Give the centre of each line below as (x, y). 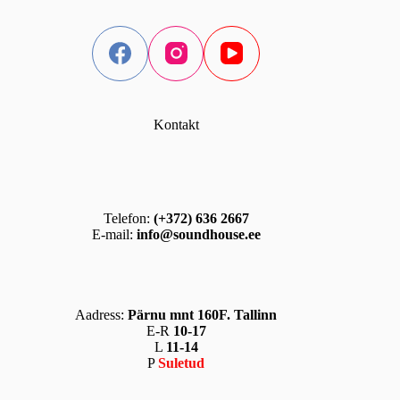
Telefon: (128, 218)
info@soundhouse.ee (198, 234)
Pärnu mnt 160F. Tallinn (203, 315)
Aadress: (102, 315)
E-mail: (112, 234)
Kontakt (176, 125)
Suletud (182, 363)
